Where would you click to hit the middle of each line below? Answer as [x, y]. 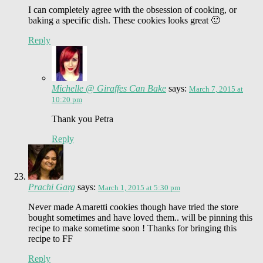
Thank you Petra [82, 119]
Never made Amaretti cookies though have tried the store [133, 207]
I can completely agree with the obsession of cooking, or [132, 9]
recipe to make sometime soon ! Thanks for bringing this [132, 228]
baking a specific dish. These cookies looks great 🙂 [124, 20]
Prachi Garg [52, 187]
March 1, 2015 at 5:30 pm [139, 187]
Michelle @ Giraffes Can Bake [109, 88]
